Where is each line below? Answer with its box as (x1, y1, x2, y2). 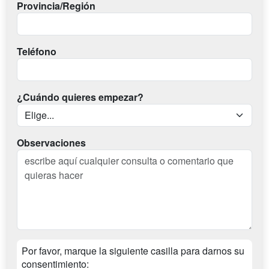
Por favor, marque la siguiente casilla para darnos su (22, 244, 244, 258)
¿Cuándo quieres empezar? (17, 90, 144, 104)
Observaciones (17, 136, 86, 150)
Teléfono (17, 44, 56, 59)
